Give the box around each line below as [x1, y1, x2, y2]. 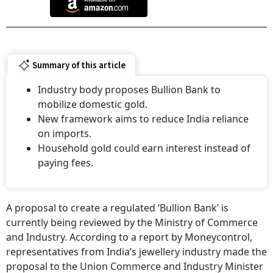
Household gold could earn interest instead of [38, 141, 250, 155]
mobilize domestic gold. [38, 97, 147, 111]
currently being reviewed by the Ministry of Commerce [6, 216, 258, 229]
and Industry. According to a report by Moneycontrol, [6, 230, 252, 244]
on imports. [38, 127, 91, 140]
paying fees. [38, 156, 93, 169]
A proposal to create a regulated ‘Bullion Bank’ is [6, 201, 229, 214]
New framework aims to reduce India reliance [38, 112, 249, 126]
